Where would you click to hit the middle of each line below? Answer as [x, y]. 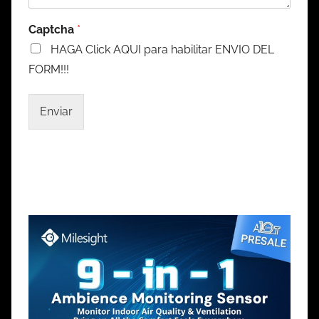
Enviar [56, 111]
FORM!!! [49, 69]
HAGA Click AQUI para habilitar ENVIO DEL [161, 49]
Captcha [53, 29]
